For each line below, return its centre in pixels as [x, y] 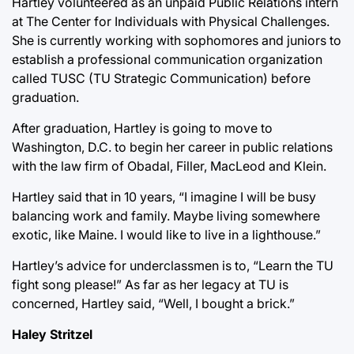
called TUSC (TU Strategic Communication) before [161, 78]
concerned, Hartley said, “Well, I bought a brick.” [153, 303]
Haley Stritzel [52, 334]
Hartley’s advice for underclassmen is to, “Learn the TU [173, 265]
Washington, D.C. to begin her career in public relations [172, 147]
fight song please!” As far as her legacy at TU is [150, 284]
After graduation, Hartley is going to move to [142, 128]
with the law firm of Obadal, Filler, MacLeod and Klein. [169, 166]
